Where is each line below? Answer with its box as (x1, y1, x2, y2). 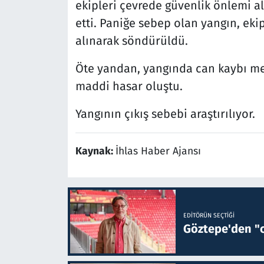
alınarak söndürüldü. (75, 34, 188, 48)
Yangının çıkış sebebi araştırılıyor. (75, 107, 255, 121)
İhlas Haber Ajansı (115, 145, 201, 158)
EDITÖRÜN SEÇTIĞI (183, 212, 235, 220)
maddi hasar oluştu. (75, 79, 183, 94)
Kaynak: (75, 145, 115, 158)
